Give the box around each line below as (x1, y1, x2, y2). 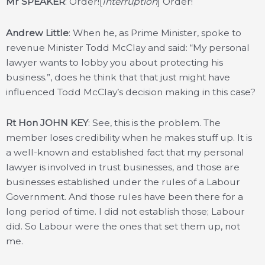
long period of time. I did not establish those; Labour (6, 205, 245, 217)
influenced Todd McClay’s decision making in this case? (6, 86, 256, 98)
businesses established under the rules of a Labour (6, 176, 240, 188)
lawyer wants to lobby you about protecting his (6, 56, 223, 68)
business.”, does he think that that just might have (6, 71, 230, 83)
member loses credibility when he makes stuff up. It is (6, 131, 252, 143)
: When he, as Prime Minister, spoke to (69, 27, 241, 38)
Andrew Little (6, 27, 69, 38)
